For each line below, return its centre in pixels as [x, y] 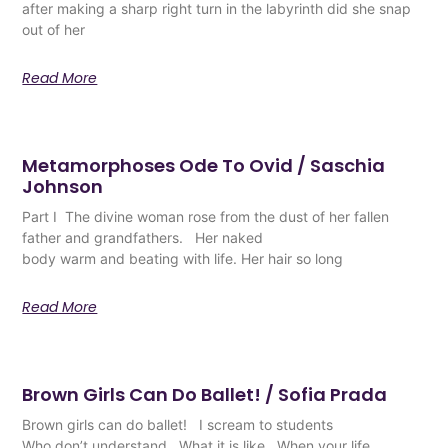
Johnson [63, 186]
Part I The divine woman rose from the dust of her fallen [206, 216]
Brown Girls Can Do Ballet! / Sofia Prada [205, 394]
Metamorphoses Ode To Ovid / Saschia [204, 165]
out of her [54, 29]
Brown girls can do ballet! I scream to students [182, 424]
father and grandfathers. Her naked [143, 237]
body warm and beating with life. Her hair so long [183, 258]
